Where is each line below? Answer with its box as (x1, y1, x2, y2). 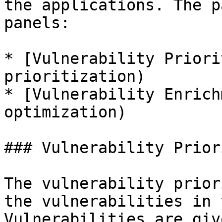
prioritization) (4, 67, 145, 85)
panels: (4, 14, 70, 32)
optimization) (4, 103, 126, 121)
